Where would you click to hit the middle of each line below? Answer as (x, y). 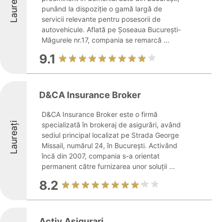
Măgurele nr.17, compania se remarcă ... (106, 40)
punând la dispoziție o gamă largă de (102, 9)
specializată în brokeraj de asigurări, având (111, 125)
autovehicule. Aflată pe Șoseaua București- (111, 29)
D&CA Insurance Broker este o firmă (100, 114)
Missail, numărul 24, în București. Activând (110, 145)
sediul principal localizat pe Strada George (110, 135)
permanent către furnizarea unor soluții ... (108, 166)
